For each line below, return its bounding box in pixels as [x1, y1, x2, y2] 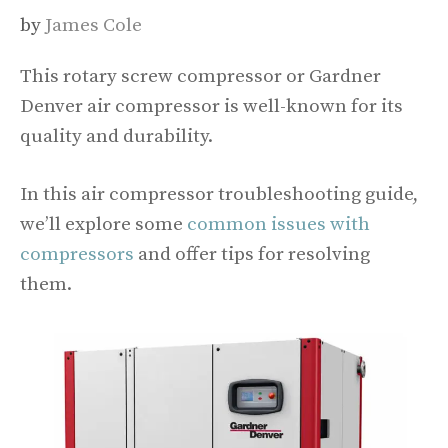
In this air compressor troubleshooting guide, [20, 183, 418, 207]
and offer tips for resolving [134, 243, 370, 267]
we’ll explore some [20, 213, 187, 237]
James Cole [45, 13, 142, 37]
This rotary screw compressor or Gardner [20, 64, 381, 88]
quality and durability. [20, 124, 213, 148]
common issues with [187, 213, 370, 237]
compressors [20, 243, 134, 267]
